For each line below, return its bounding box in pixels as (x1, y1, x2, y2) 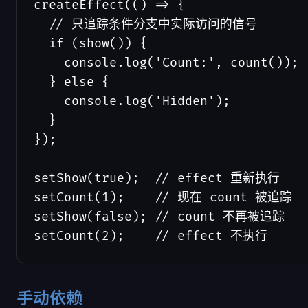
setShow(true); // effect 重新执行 (34, 171, 280, 186)
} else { (34, 75, 109, 89)
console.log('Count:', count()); (34, 56, 298, 70)
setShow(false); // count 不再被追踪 (34, 210, 285, 224)
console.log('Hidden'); (34, 94, 230, 109)
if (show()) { (34, 36, 147, 51)
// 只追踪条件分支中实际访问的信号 (34, 17, 257, 32)
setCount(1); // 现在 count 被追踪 (34, 190, 292, 205)
